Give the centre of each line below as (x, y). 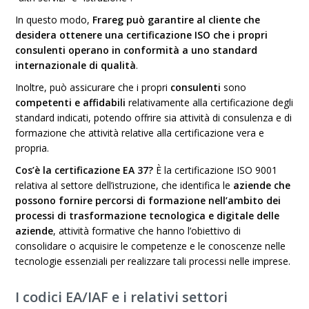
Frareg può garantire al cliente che (177, 20)
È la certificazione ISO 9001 (216, 170)
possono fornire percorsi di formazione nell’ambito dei (148, 200)
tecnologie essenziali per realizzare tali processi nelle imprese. (153, 261)
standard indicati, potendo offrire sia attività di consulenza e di (154, 118)
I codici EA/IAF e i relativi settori (122, 297)
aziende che (262, 185)
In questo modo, (54, 20)
